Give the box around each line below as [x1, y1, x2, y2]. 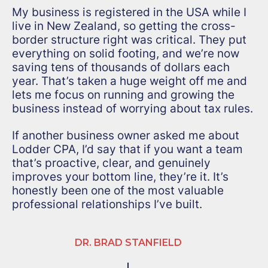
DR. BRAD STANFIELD [74, 237, 182, 249]
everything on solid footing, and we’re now [12, 46, 239, 61]
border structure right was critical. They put [12, 32, 246, 47]
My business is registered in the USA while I [12, 5, 246, 20]
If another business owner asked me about [12, 128, 239, 143]
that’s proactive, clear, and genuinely [12, 156, 211, 170]
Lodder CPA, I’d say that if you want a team [12, 142, 243, 157]
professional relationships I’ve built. [12, 197, 202, 212]
